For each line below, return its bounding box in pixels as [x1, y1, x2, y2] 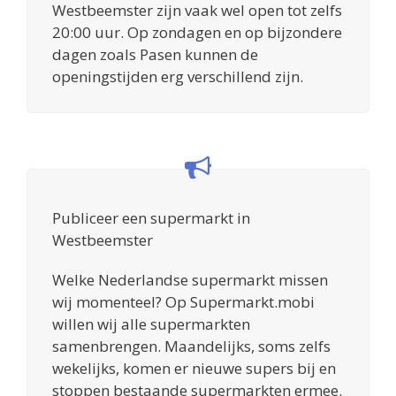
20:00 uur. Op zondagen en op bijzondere [52, 21, 342, 42]
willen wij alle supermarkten [52, 313, 250, 334]
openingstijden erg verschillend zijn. [52, 65, 303, 87]
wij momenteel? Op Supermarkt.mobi [52, 291, 315, 312]
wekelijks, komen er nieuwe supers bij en [52, 357, 336, 378]
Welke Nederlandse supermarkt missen [52, 269, 328, 290]
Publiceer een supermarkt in [52, 207, 250, 228]
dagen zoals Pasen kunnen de [52, 43, 258, 65]
